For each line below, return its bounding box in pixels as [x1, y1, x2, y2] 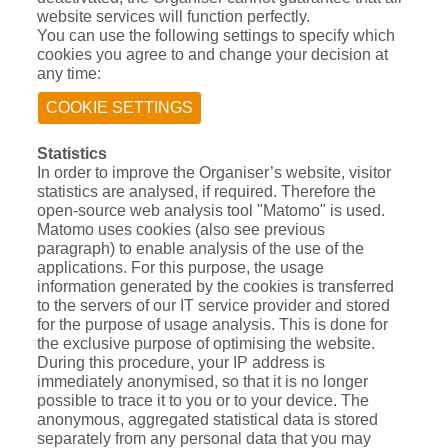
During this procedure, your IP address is [37, 354, 325, 372]
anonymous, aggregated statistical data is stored [37, 411, 378, 429]
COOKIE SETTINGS [46, 99, 193, 117]
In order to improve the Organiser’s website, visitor [37, 164, 391, 182]
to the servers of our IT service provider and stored [37, 297, 390, 315]
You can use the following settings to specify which [37, 27, 395, 45]
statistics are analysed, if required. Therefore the [37, 183, 376, 201]
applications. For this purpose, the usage [37, 259, 324, 277]
